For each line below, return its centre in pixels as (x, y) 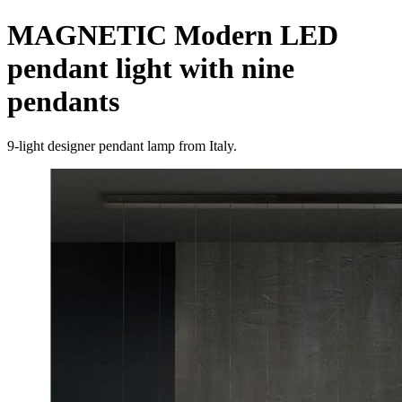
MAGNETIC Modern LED (173, 35)
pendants (63, 102)
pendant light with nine (151, 69)
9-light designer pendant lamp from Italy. (122, 145)
